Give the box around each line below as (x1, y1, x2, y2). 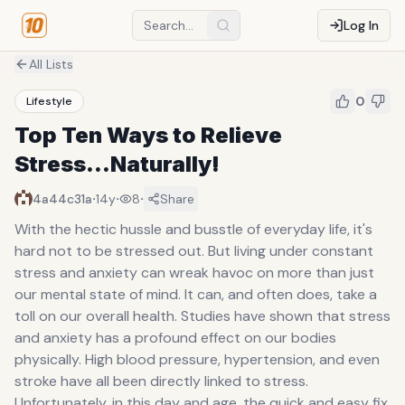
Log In (344, 17, 379, 33)
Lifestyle (26, 94, 72, 108)
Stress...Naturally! (14, 151, 220, 177)
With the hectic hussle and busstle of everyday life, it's (14, 220, 372, 239)
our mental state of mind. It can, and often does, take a (14, 285, 377, 304)
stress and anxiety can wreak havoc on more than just (14, 263, 374, 282)
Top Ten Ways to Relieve (14, 122, 282, 148)
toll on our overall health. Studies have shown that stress (14, 306, 391, 325)
